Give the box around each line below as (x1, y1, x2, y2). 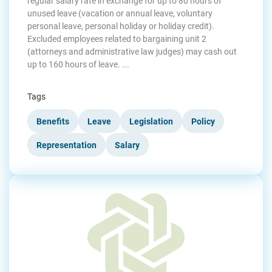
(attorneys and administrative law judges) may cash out (27, 46, 237, 58)
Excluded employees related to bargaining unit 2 (27, 33, 206, 45)
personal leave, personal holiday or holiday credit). (27, 20, 214, 32)
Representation (36, 139, 97, 151)
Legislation (129, 115, 173, 127)
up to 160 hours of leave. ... (27, 58, 129, 70)
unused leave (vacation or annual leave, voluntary (27, 7, 212, 19)
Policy (191, 115, 215, 127)
